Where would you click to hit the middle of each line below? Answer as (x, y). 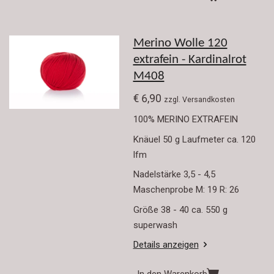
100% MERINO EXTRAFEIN (185, 120)
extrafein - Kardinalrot (190, 60)
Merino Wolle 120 (180, 44)
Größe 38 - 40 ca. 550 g (181, 209)
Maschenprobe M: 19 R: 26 (186, 190)
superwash (155, 225)
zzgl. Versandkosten (199, 99)
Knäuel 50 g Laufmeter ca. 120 (194, 139)
